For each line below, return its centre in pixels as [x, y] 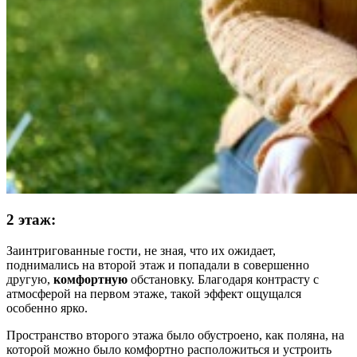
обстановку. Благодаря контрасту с [223, 280]
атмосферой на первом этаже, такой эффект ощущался [154, 294]
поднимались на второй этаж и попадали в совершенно [158, 265]
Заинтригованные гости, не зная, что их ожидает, [141, 251]
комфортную [90, 280]
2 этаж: [31, 220]
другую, [30, 280]
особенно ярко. [47, 308]
